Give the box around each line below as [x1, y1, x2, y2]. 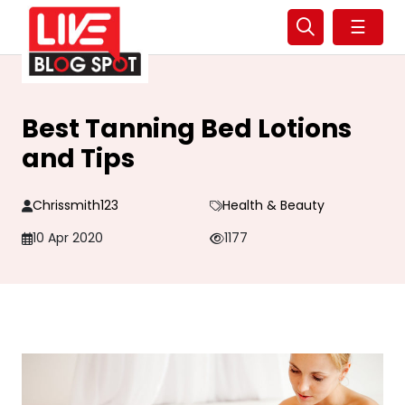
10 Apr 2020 [33, 229, 103, 247]
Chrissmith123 [33, 196, 118, 214]
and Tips [22, 141, 135, 176]
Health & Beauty [221, 196, 325, 214]
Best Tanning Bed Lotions [22, 111, 352, 146]
